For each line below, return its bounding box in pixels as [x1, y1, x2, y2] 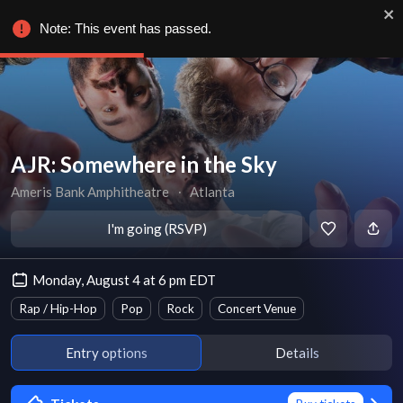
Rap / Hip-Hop [19, 301, 97, 316]
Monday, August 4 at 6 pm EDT [32, 272, 216, 288]
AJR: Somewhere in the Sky [11, 151, 277, 177]
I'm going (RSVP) [106, 220, 207, 237]
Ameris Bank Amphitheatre [11, 184, 169, 200]
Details [274, 344, 319, 361]
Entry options [65, 344, 148, 361]
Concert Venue [218, 301, 296, 316]
